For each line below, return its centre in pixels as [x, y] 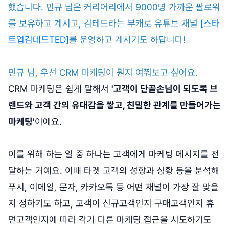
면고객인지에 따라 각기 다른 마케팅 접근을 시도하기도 [110, 220]
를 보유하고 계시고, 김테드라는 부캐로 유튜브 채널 [104, 24]
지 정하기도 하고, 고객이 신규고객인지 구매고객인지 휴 [111, 203]
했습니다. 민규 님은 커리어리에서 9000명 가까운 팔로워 [114, 7]
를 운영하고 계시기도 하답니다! [127, 40]
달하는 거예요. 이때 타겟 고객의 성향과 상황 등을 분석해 [114, 171]
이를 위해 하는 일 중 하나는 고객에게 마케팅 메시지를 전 [114, 154]
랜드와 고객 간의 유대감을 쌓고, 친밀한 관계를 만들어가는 [114, 105]
